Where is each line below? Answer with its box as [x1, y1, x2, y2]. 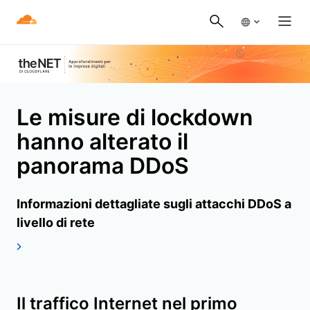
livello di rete [17, 215, 95, 230]
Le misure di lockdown [17, 103, 253, 131]
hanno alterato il [17, 127, 188, 155]
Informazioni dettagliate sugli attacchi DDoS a [17, 196, 291, 211]
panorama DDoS [17, 152, 189, 179]
